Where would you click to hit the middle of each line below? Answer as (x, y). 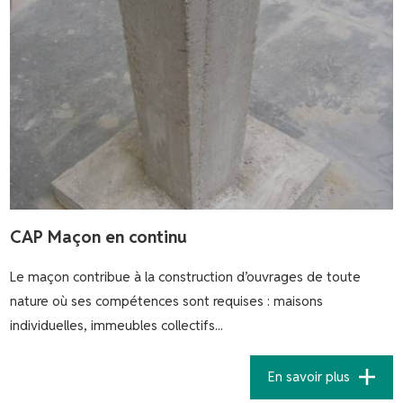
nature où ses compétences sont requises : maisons (167, 300)
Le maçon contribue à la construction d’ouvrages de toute (186, 276)
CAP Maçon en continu (99, 236)
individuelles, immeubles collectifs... (117, 325)
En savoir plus (309, 377)
